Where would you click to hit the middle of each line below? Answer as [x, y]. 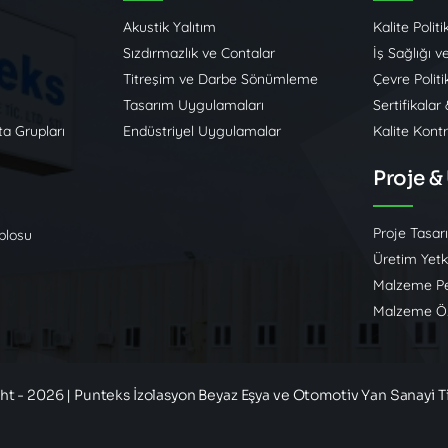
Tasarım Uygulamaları [194, 105]
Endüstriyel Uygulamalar [202, 131]
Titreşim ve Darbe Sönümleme [221, 79]
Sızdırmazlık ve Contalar [199, 53]
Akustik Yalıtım [170, 27]
